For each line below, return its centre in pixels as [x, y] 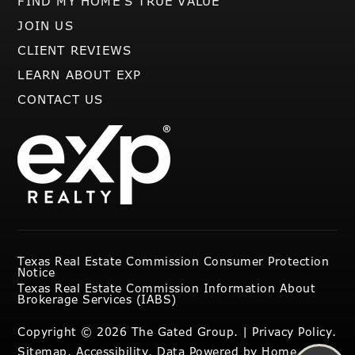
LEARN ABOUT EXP [80, 75]
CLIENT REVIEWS [75, 50]
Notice [36, 272]
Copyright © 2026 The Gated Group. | [135, 332]
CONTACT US [61, 99]
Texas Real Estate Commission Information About [167, 288]
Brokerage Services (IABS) [97, 299]
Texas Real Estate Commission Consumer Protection [174, 261]
